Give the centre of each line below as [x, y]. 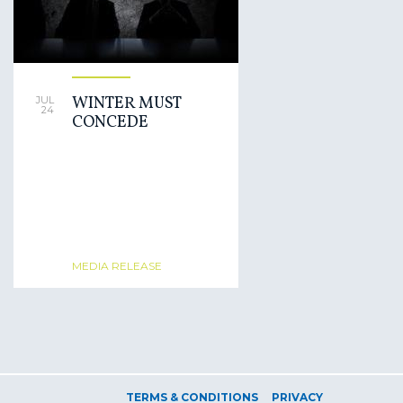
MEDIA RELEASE [117, 266]
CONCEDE [110, 123]
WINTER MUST [126, 104]
